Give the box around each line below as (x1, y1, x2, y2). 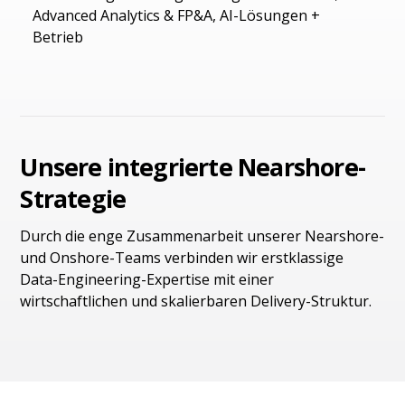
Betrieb (33, 26, 84, 47)
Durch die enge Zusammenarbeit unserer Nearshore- (20, 225, 385, 246)
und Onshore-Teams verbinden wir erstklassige (20, 247, 344, 268)
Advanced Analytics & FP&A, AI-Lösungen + (33, 5, 321, 25)
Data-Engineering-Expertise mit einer (20, 268, 275, 289)
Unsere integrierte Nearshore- (20, 150, 365, 184)
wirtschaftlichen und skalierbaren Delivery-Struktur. (20, 290, 372, 311)
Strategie (20, 182, 127, 216)
